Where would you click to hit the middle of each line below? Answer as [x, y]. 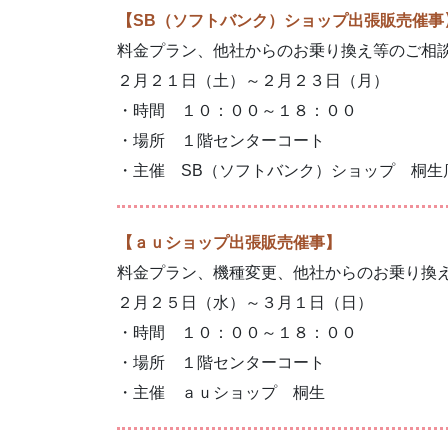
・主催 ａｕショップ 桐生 [221, 392]
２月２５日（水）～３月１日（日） [245, 302]
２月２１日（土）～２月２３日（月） [253, 80]
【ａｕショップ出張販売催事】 [229, 242]
